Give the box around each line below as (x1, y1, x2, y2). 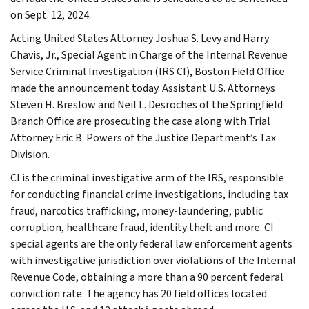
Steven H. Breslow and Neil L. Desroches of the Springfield (10, 97, 283, 112)
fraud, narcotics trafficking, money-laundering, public (10, 203, 263, 218)
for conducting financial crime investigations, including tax (10, 186, 288, 201)
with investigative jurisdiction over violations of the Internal (10, 252, 296, 268)
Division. (10, 146, 50, 161)
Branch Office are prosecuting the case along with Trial (10, 113, 270, 128)
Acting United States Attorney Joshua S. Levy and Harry (10, 30, 269, 46)
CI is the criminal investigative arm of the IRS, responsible (10, 170, 284, 185)
